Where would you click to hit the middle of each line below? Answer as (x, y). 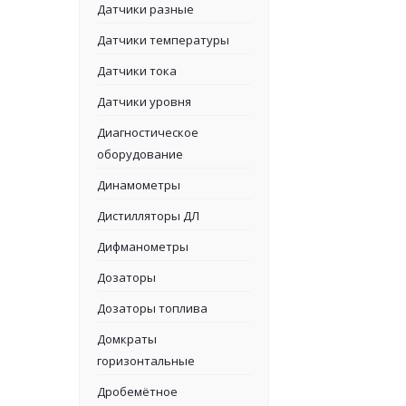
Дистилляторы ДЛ (148, 216)
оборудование (140, 154)
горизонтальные (146, 361)
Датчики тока (137, 71)
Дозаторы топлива (152, 308)
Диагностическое (148, 132)
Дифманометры (143, 246)
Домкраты (127, 339)
